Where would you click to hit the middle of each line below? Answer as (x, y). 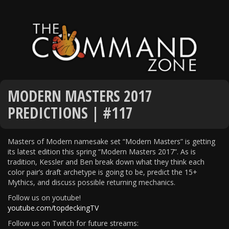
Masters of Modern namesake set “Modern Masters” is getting (111, 141)
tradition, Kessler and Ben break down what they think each (106, 162)
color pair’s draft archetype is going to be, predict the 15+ (102, 172)
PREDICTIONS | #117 (70, 112)
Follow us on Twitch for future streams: (73, 223)
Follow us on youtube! (44, 197)
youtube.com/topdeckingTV (53, 208)
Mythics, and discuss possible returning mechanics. (91, 182)
